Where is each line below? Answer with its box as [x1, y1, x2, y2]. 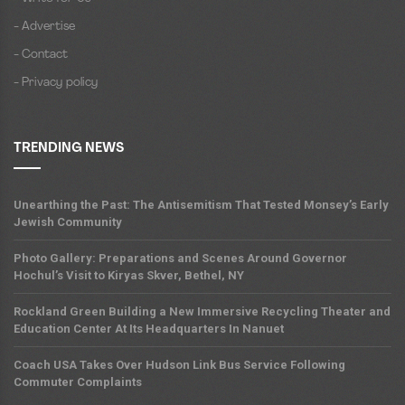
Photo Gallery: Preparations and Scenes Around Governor [14, 251, 347, 266]
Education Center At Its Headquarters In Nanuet [14, 322, 284, 336]
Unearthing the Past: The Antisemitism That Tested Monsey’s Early [14, 198, 389, 212]
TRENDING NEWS [14, 142, 124, 156]
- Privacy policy [14, 77, 98, 89]
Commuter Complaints [14, 375, 142, 390]
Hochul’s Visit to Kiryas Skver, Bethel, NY [14, 268, 244, 283]
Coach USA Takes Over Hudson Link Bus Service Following [14, 358, 345, 372]
